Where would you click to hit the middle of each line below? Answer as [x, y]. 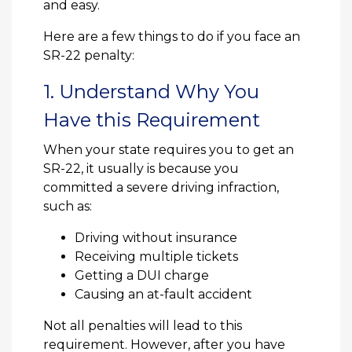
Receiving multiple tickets [156, 257]
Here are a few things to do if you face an [172, 37]
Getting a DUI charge [142, 276]
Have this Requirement [152, 120]
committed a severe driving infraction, [161, 188]
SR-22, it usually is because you [141, 169]
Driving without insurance [156, 238]
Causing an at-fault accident [163, 295]
